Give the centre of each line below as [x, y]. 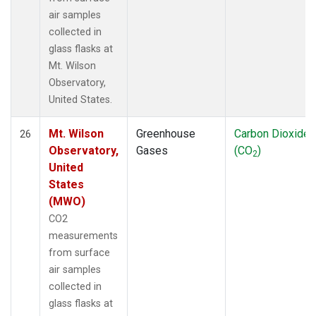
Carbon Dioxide [272, 133]
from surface [79, 253]
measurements [83, 236]
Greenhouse [166, 133]
